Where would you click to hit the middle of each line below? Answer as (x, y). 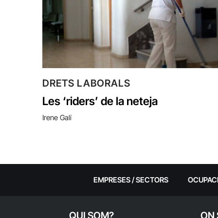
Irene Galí (57, 117)
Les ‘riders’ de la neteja (100, 101)
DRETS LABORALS (86, 83)
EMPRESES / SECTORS (131, 180)
